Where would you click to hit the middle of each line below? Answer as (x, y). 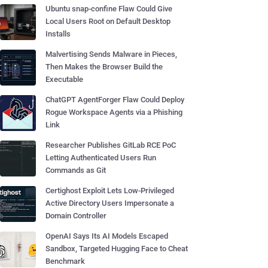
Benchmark (65, 261)
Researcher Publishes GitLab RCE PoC (111, 145)
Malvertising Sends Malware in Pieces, (111, 54)
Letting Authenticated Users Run (101, 158)
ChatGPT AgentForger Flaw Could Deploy (115, 100)
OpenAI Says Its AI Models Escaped (107, 236)
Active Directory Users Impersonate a (110, 203)
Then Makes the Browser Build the (104, 67)
